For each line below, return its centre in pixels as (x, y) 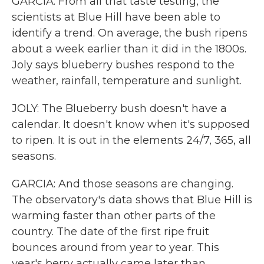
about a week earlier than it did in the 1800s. (129, 49)
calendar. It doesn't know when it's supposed (131, 124)
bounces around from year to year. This (115, 247)
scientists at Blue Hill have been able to (116, 17)
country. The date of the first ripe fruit (110, 232)
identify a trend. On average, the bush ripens (130, 33)
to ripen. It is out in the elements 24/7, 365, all (131, 140)
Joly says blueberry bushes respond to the (123, 65)
